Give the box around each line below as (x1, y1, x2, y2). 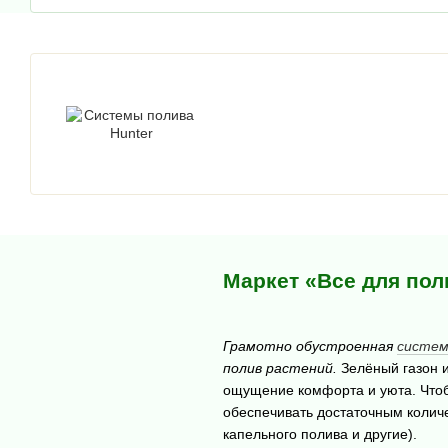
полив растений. (222, 359, 337, 376)
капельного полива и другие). (222, 425, 417, 442)
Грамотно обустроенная (222, 337, 397, 354)
